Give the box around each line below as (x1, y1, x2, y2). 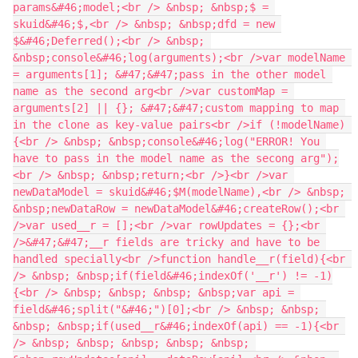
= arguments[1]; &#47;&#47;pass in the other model (13, 68, 326, 81)
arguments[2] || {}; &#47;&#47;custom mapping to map (13, 101, 339, 114)
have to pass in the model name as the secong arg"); (13, 152, 339, 165)
